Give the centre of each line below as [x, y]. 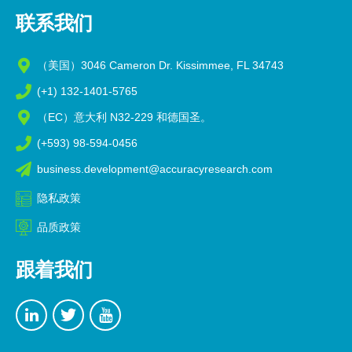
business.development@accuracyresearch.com [155, 169]
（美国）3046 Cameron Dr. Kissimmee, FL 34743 [160, 66]
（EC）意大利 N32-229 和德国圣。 [124, 117]
